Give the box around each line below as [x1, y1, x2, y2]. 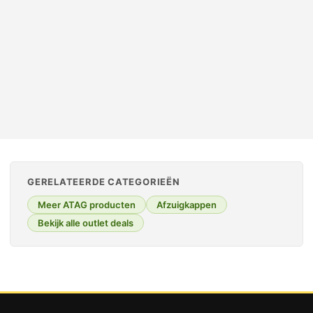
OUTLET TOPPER [36, 20, 108, 29]
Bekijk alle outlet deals [38, 217, 133, 229]
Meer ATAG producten [38, 199, 136, 211]
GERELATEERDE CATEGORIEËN [27, 176, 180, 188]
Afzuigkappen [156, 199, 217, 211]
